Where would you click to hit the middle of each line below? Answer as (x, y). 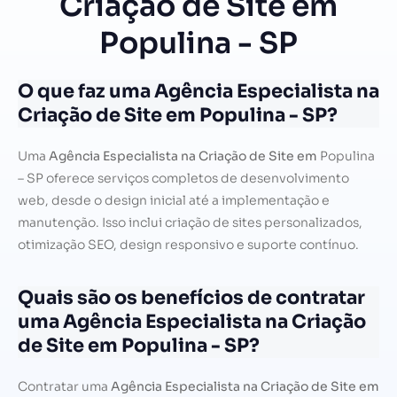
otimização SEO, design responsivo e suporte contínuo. (188, 245)
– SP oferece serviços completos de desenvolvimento (183, 179)
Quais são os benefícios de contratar (191, 298)
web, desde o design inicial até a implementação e (174, 201)
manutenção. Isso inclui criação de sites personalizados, (190, 223)
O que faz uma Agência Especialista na (198, 92)
